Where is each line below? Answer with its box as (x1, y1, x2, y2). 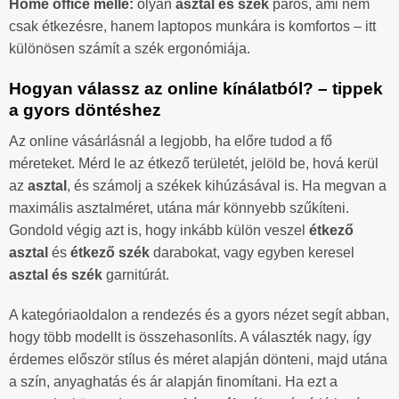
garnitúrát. (102, 266, 169, 282)
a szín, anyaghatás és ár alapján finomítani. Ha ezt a (9, 374, 338, 390)
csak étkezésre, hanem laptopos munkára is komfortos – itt (9, 19, 376, 35)
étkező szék (70, 244, 150, 260)
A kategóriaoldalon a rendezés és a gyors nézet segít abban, (9, 307, 389, 323)
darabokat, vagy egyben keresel (150, 244, 354, 260)
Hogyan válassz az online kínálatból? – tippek (9, 79, 383, 99)
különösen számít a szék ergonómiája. (9, 41, 250, 57)
